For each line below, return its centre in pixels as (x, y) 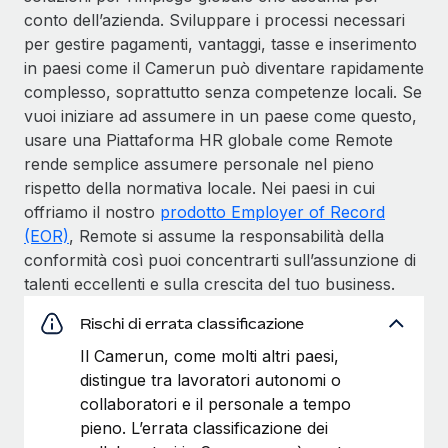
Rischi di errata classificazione (192, 323)
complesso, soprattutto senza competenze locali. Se (223, 91)
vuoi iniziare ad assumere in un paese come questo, (220, 115)
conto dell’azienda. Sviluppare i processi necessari (214, 19)
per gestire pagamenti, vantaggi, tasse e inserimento (220, 43)
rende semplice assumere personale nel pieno (199, 163)
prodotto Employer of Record (272, 211)
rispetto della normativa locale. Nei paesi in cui (199, 187)
